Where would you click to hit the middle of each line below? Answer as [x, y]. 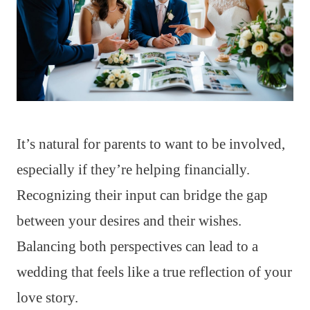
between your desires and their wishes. [129, 220]
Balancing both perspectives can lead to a [137, 246]
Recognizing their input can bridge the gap [142, 195]
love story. [47, 297]
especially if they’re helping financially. [133, 169]
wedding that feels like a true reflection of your [154, 272]
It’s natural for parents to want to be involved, [151, 144]
